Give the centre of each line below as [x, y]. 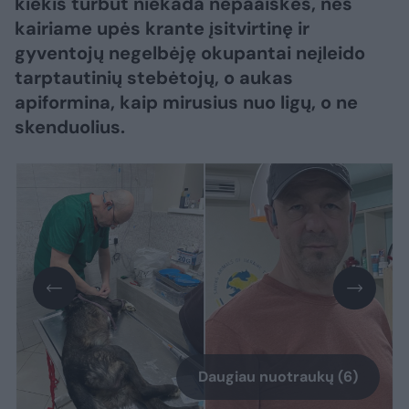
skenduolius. [70, 127]
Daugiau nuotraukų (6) [278, 377]
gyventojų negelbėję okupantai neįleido [190, 53]
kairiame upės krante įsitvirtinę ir [162, 28]
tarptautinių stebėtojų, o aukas [154, 78]
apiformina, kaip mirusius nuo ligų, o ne [186, 102]
